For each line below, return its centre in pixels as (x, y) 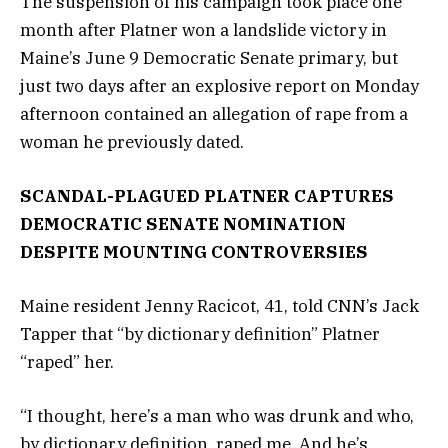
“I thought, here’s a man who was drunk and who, (217, 416)
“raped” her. (67, 362)
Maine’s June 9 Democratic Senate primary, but (209, 57)
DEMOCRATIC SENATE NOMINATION (183, 224)
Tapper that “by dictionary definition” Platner (200, 334)
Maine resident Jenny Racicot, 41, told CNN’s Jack (219, 306)
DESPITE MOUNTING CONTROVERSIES (194, 252)
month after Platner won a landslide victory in (203, 29)
